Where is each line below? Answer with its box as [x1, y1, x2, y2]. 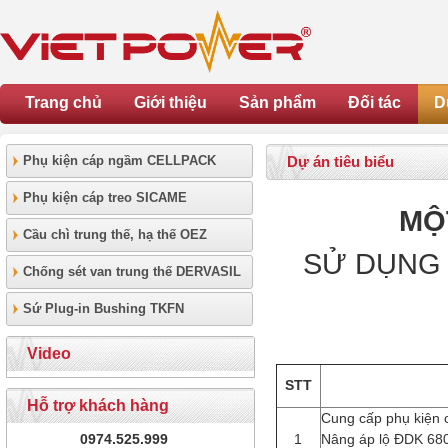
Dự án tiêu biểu [287, 153, 394, 170]
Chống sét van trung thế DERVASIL [23, 264, 241, 279]
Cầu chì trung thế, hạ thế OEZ [23, 227, 207, 242]
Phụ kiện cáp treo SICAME [23, 190, 187, 205]
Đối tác [348, 94, 401, 111]
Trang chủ [25, 94, 102, 111]
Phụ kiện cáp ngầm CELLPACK [23, 153, 216, 168]
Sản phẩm [239, 94, 316, 111]
